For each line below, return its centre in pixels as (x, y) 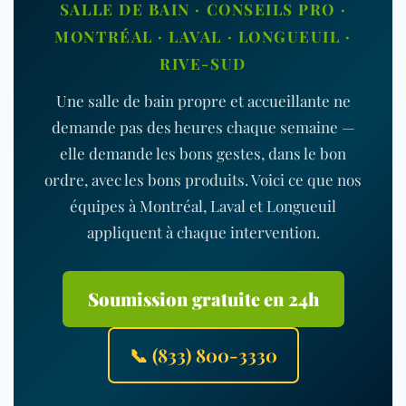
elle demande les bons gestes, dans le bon (203, 153)
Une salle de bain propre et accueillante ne (203, 100)
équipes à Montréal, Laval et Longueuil (203, 205)
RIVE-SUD (203, 63)
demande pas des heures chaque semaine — (203, 126)
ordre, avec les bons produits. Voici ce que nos (203, 179)
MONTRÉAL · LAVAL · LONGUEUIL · (203, 36)
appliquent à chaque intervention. (203, 232)
